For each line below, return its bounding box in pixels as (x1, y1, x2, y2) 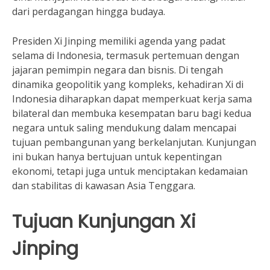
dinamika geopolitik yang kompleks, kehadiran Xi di (12, 78, 243, 91)
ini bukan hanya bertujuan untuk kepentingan (12, 150, 222, 163)
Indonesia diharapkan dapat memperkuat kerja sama (12, 92, 252, 105)
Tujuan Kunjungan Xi (12, 209, 196, 234)
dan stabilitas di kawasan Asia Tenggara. (12, 179, 195, 192)
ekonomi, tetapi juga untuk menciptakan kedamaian (12, 165, 248, 178)
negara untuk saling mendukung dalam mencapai (12, 121, 236, 134)
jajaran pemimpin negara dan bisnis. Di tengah (12, 63, 223, 77)
